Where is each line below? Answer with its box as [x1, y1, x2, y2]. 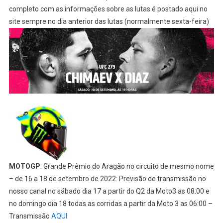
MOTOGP [8, 162, 40, 170]
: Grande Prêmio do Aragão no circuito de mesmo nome [40, 162, 214, 170]
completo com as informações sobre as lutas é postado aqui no [8, 5, 208, 13]
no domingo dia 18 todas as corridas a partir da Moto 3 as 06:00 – [8, 199, 213, 208]
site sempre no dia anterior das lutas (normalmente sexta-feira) [8, 17, 209, 26]
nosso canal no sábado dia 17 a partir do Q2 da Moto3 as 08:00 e [8, 187, 210, 195]
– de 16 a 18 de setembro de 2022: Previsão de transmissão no [8, 174, 206, 183]
